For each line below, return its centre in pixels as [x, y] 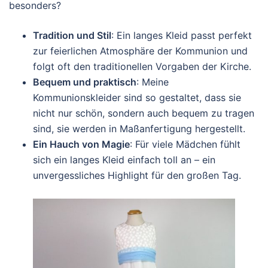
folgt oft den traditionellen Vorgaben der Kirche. [142, 66]
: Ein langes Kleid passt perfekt [182, 35]
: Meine [153, 82]
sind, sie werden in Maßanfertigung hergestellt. [139, 129]
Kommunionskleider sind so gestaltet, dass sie [137, 98]
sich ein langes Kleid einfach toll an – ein [124, 160]
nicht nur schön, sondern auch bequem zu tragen [144, 113]
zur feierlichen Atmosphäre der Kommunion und [140, 51]
